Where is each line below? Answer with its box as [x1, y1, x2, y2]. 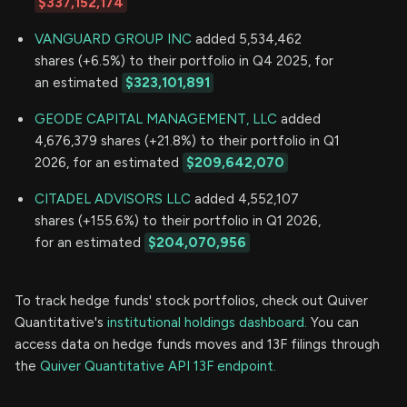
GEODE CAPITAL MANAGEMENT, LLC [35, 110, 277, 127]
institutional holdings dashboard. [107, 313, 307, 331]
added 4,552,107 [191, 190, 299, 207]
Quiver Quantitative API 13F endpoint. [40, 357, 276, 374]
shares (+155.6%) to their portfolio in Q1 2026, [35, 212, 321, 229]
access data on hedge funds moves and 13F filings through [15, 335, 380, 352]
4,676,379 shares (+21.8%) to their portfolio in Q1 [35, 132, 340, 149]
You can [307, 313, 359, 331]
